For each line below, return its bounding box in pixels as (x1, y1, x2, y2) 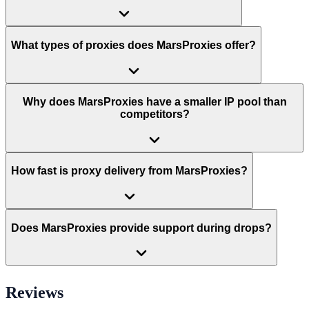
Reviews (6, 283, 63, 302)
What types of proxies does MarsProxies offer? (11, 39, 256, 52)
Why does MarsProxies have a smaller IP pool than (22, 96, 287, 108)
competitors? (119, 108, 190, 121)
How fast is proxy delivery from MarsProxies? (11, 165, 248, 177)
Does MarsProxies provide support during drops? (11, 221, 272, 234)
